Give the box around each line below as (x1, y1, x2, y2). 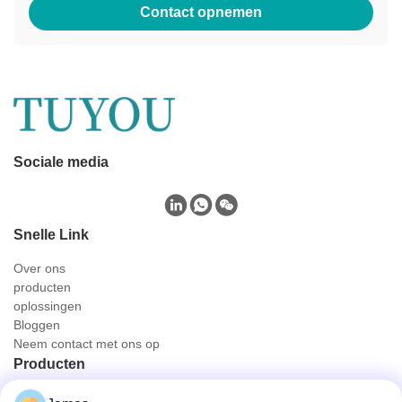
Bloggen (13, 317, 60, 332)
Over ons (13, 260, 66, 275)
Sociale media (13, 153, 109, 170)
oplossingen (13, 298, 82, 313)
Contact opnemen (140, 4, 262, 20)
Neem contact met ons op (13, 336, 160, 351)
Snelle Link (13, 226, 89, 242)
